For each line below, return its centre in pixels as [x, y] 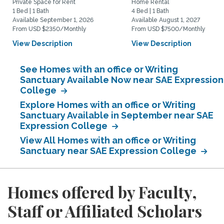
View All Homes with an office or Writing [108, 140]
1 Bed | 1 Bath [31, 11]
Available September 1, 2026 [53, 20]
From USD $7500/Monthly [168, 29]
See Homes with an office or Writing [99, 69]
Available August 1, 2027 [166, 20]
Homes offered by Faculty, [102, 192]
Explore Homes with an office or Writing [108, 105]
